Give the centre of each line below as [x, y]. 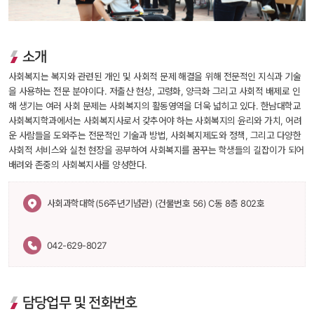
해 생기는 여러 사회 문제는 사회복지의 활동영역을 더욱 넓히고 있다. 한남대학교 [155, 106]
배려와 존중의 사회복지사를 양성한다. [78, 165]
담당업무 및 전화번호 [80, 303]
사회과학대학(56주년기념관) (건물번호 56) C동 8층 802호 [156, 204]
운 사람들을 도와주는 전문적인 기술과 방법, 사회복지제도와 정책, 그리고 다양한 [155, 136]
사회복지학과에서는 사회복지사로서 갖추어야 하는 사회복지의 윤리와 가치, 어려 [155, 121]
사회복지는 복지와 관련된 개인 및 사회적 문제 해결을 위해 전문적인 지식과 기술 [155, 77]
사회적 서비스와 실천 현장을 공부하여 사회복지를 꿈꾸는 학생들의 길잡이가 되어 [156, 150]
